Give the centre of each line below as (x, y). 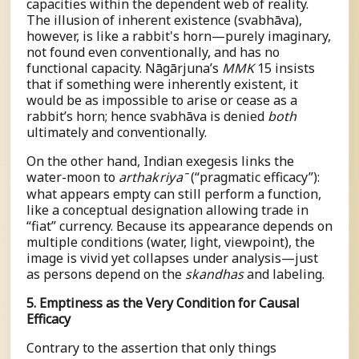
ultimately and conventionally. (117, 133)
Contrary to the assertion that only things (151, 348)
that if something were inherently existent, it (162, 85)
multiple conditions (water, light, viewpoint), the (171, 242)
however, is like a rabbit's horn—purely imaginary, (179, 36)
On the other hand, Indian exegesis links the (160, 161)
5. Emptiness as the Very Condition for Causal (163, 303)
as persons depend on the (106, 274)
